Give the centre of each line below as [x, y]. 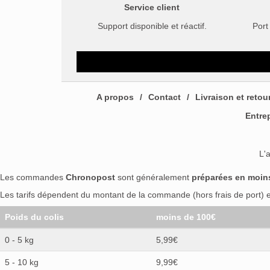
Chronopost [90, 177]
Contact [164, 97]
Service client [152, 7]
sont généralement [153, 177]
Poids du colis [34, 217]
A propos [115, 97]
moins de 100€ [186, 217]
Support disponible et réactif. [152, 26]
